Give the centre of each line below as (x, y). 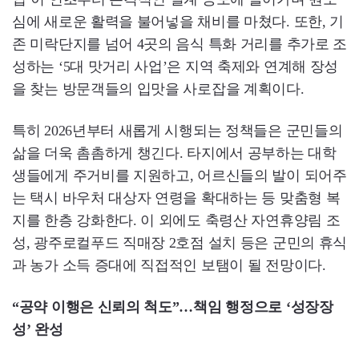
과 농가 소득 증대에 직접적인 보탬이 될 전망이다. (169, 266)
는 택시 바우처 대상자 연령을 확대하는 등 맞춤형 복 (176, 198)
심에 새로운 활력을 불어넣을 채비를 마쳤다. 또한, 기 (178, 22)
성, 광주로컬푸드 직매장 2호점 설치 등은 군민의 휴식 (180, 243)
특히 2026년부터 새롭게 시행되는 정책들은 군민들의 (177, 131)
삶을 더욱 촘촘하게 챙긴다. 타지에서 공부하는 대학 (174, 153)
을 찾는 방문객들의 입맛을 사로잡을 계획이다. (158, 89)
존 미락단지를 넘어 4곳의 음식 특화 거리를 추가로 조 (180, 44)
